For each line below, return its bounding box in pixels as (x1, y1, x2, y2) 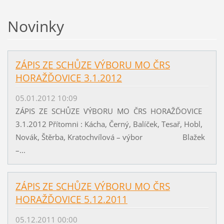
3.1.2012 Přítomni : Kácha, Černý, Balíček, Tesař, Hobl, (15, 119, 202, 129)
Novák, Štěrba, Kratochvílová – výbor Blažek (15, 132, 205, 142)
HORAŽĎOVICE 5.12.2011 (15, 193, 127, 206)
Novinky (7, 16, 64, 37)
